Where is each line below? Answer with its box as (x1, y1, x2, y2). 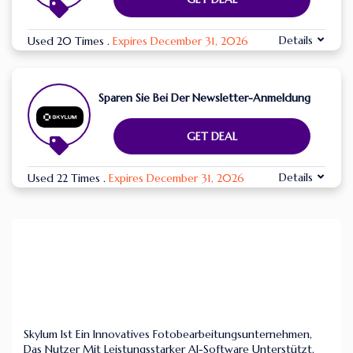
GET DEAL (187, 129, 237, 144)
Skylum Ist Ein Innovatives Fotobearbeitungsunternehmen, (24, 327, 312, 342)
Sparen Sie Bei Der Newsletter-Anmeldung (98, 91, 310, 106)
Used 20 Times (28, 34, 107, 49)
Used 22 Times (28, 171, 103, 186)
